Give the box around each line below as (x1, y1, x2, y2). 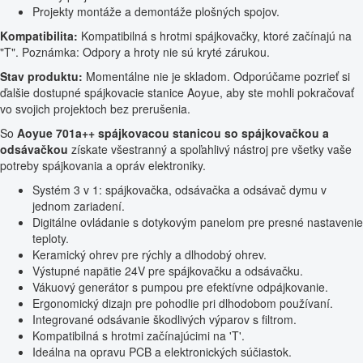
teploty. (32, 230, 69, 247)
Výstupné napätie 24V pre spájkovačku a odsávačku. (32, 263, 303, 280)
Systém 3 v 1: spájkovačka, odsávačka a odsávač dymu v (32, 181, 327, 199)
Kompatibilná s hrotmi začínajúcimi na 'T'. (32, 327, 245, 344)
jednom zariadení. (32, 198, 125, 215)
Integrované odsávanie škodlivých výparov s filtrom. (32, 311, 297, 328)
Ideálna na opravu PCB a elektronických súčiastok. (32, 344, 292, 361)
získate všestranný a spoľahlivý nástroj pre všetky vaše (68, 141, 352, 158)
